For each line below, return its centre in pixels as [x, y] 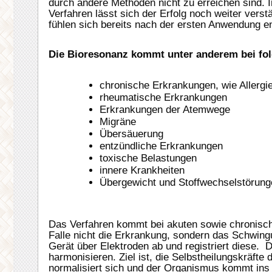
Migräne [118, 121]
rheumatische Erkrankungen [163, 97]
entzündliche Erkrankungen [161, 146]
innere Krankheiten [142, 170]
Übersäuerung [131, 134]
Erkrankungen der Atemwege [165, 109]
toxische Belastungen [148, 158]
